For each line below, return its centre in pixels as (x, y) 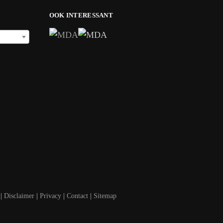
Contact (77, 196)
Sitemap (105, 196)
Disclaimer (19, 196)
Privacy (51, 196)
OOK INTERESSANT (81, 15)
